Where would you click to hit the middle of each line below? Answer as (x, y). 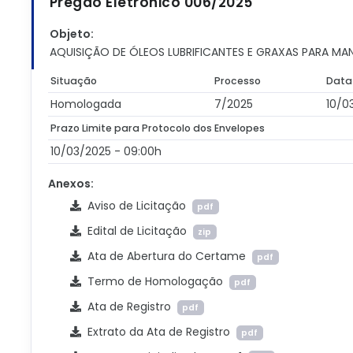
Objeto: (71, 34)
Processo (238, 81)
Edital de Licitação (137, 231)
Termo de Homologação (155, 281)
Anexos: (71, 184)
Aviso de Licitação (136, 206)
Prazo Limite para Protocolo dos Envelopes (158, 128)
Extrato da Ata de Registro (158, 332)
